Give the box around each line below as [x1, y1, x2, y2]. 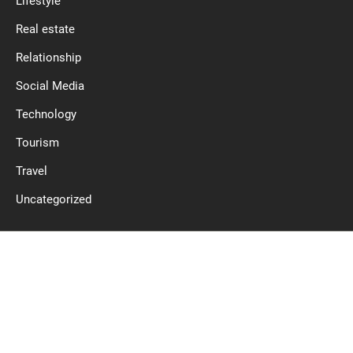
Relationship [16, 50, 81, 65]
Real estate [16, 21, 75, 36]
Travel [16, 163, 47, 178]
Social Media [16, 78, 84, 93]
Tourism [16, 135, 59, 150]
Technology [16, 106, 76, 121]
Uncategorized [16, 191, 91, 206]
